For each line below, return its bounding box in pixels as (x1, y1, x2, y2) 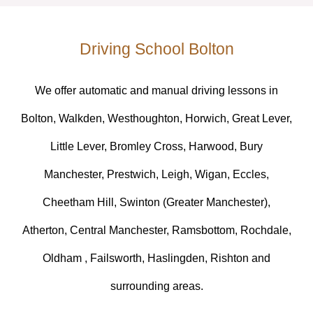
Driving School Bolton (79, 41, 234, 59)
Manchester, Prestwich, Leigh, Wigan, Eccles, (44, 168, 269, 180)
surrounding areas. (110, 279, 203, 292)
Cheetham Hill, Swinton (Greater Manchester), (43, 196, 270, 208)
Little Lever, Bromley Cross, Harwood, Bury (50, 140, 263, 152)
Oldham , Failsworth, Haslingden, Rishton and (43, 252, 270, 264)
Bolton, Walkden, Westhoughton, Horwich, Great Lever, (21, 112, 292, 124)
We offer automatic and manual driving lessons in (35, 84, 278, 96)
